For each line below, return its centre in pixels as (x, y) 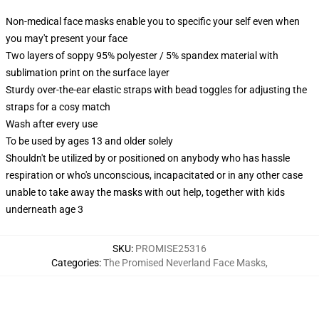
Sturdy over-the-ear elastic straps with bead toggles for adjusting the (156, 90)
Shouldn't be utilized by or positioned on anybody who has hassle (148, 158)
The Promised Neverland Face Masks (184, 263)
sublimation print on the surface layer (88, 73)
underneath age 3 (45, 209)
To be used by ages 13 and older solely (89, 141)
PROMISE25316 (171, 249)
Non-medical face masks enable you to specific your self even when (153, 21)
